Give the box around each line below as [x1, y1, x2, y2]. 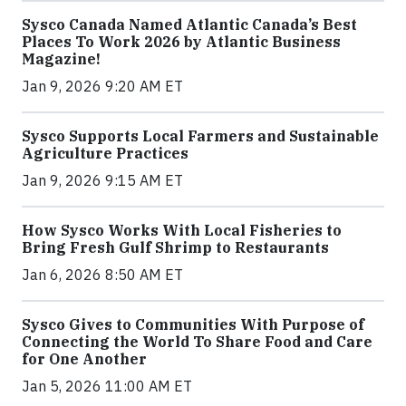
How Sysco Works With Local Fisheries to [22, 221, 342, 240]
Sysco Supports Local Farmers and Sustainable [22, 127, 379, 146]
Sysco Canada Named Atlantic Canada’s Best [22, 15, 357, 34]
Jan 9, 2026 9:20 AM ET [22, 77, 183, 96]
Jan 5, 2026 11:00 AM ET [22, 377, 192, 396]
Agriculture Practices [22, 144, 188, 163]
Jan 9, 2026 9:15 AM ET [22, 171, 183, 190]
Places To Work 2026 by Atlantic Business [22, 33, 341, 52]
